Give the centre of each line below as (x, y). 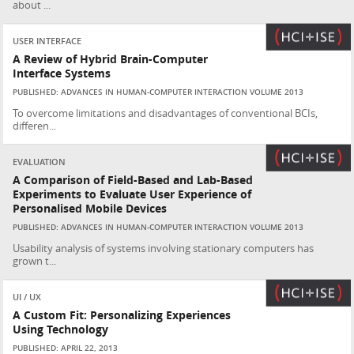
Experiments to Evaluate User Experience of (132, 194)
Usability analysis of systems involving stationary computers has (164, 248)
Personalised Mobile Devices (90, 209)
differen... (35, 126)
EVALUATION (40, 162)
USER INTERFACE (47, 41)
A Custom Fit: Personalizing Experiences (122, 315)
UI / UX (27, 297)
